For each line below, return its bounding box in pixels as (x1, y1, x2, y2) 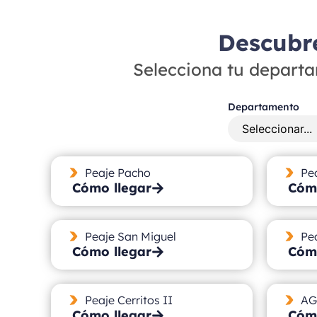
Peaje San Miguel (84, 229, 176, 243)
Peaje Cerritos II (84, 292, 173, 307)
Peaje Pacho (84, 165, 151, 180)
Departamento (228, 100, 299, 113)
